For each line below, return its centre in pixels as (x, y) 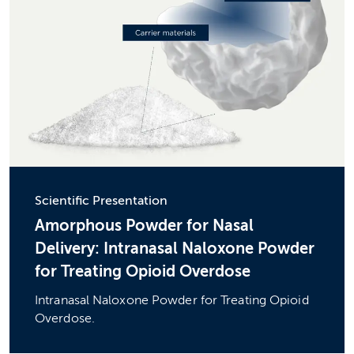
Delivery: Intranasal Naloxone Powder (175, 249)
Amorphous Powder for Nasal (144, 226)
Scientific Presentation (101, 200)
